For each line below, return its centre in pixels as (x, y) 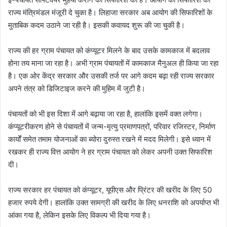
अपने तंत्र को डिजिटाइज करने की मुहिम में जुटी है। (77, 89)
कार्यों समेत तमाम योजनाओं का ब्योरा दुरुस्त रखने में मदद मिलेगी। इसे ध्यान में (109, 139)
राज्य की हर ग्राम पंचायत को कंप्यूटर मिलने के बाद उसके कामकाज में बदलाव (109, 51)
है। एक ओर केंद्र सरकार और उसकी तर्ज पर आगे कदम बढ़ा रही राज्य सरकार (111, 76)
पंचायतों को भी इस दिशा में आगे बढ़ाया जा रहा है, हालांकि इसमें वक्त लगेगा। (105, 114)
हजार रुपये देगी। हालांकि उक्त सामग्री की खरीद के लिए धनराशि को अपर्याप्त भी (113, 203)
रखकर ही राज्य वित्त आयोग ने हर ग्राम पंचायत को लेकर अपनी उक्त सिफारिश (110, 152)
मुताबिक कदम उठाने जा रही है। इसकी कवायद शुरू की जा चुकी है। (97, 25)
